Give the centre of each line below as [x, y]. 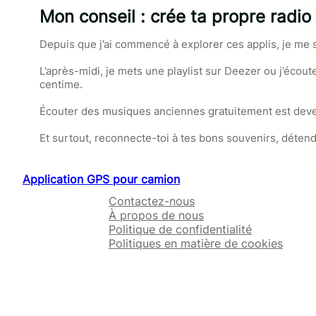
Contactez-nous [152, 201]
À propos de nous [157, 215]
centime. [61, 85]
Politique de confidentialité [181, 230]
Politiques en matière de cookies [196, 244]
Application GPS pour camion [101, 180]
